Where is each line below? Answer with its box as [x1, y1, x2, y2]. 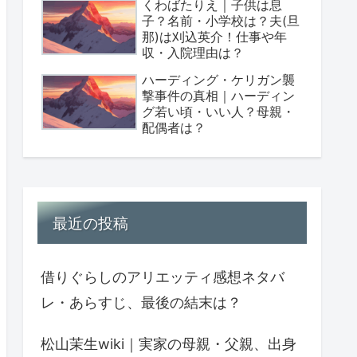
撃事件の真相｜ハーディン [142, 88, 295, 104]
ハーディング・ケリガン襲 [142, 72, 295, 88]
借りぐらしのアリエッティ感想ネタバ [41, 269, 284, 286]
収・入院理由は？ [142, 45, 244, 61]
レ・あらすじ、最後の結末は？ [41, 294, 241, 312]
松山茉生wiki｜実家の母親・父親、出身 [41, 335, 296, 353]
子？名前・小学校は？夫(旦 [142, 13, 300, 29]
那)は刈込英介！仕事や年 [142, 29, 287, 45]
